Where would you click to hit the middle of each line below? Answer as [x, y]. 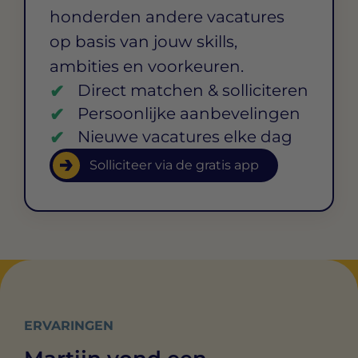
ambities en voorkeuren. [147, 66]
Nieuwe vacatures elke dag [185, 136]
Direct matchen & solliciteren [193, 90]
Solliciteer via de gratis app [174, 165]
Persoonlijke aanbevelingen [189, 113]
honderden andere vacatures [167, 16]
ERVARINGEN [69, 325]
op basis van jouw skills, [143, 41]
